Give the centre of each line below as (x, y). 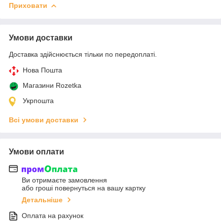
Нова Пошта (42, 70)
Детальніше (42, 200)
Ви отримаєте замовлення (64, 180)
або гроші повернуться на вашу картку (84, 188)
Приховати (28, 5)
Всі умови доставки (44, 120)
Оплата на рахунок (53, 216)
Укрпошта (38, 100)
